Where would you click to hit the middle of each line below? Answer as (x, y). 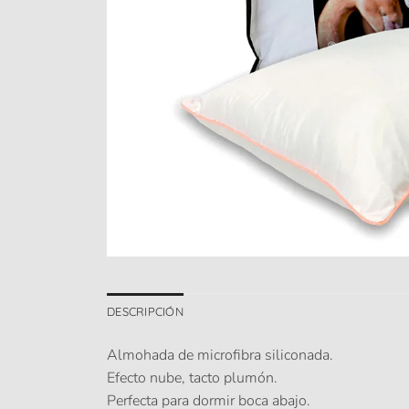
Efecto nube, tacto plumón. (192, 378)
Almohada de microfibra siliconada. (220, 355)
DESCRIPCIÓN (145, 311)
